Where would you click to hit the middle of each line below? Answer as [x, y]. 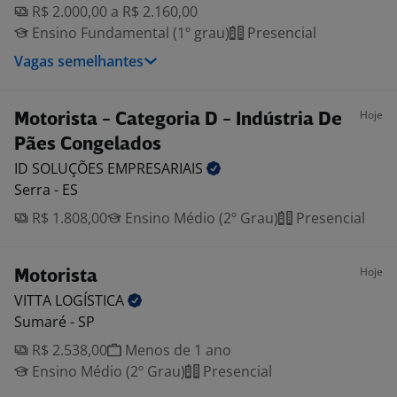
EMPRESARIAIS [157, 168]
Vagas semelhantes [79, 61]
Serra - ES [46, 190]
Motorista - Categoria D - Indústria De [178, 120]
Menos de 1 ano [176, 350]
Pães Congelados [88, 145]
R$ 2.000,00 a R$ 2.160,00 [113, 12]
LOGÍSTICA [91, 300]
